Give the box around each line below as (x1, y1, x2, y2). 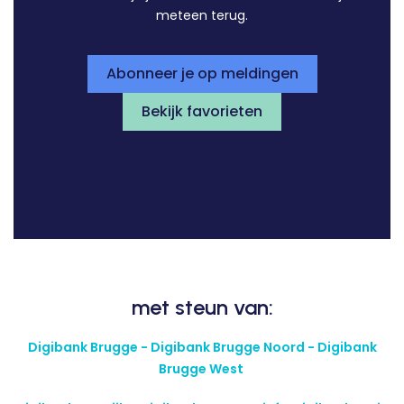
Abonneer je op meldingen (106, 63, 298, 85)
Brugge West (158, 360, 246, 379)
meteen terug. (156, 6, 248, 25)
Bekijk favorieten (142, 101, 262, 123)
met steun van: (131, 294, 273, 321)
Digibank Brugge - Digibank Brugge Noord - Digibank (27, 338, 377, 357)
